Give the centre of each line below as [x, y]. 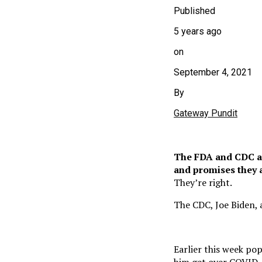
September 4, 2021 [213, 72]
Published [194, 11]
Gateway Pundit [206, 113]
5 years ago [198, 31]
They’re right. [203, 182]
